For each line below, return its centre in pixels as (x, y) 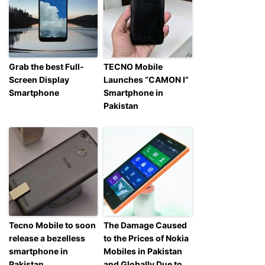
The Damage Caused (145, 225)
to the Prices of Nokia (146, 238)
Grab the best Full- (46, 66)
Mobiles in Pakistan (143, 251)
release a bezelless (47, 238)
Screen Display (39, 79)
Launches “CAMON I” (146, 79)
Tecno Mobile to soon (52, 225)
